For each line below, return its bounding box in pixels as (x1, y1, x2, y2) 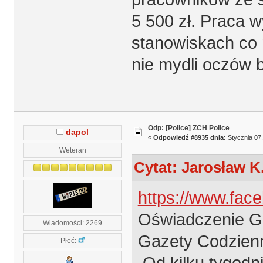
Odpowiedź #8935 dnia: (153, 134, 226, 141)
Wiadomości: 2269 (43, 218, 103, 227)
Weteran (59, 146, 86, 154)
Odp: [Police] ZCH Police (147, 124, 230, 133)
